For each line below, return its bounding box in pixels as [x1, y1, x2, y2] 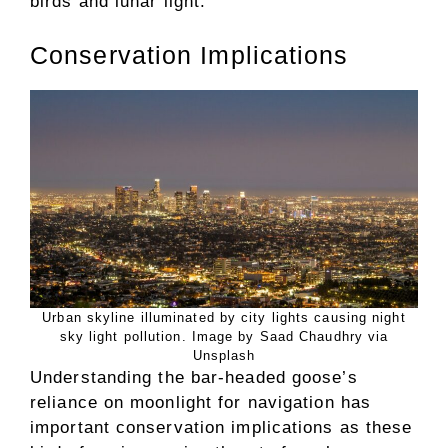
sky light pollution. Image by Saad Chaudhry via [59, 328, 389, 344]
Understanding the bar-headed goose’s [30, 367, 358, 387]
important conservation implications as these [30, 417, 413, 437]
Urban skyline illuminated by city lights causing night [42, 309, 406, 325]
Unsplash [192, 347, 256, 363]
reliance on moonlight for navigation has [30, 392, 372, 412]
